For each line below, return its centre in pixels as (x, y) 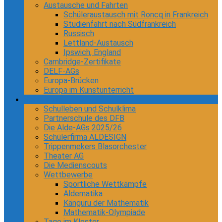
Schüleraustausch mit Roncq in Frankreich (136, 15)
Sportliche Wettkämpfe (105, 184)
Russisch (79, 33)
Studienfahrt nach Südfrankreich (120, 24)
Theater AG (64, 156)
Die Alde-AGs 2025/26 (83, 128)
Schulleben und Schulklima (90, 109)
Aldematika (83, 194)
